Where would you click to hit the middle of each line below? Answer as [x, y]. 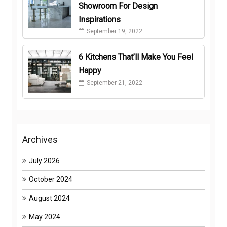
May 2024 [45, 217]
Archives [40, 140]
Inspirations [99, 20]
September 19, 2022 [114, 31]
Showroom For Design [118, 6]
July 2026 [44, 161]
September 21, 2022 [114, 83]
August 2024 [49, 198]
